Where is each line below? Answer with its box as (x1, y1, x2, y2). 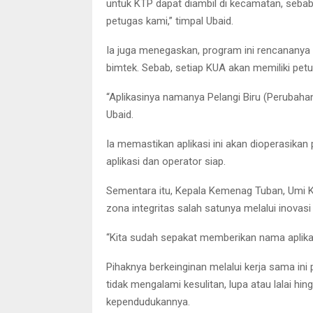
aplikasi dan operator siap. (106, 154, 226, 168)
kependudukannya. (106, 295, 190, 308)
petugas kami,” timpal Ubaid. (106, 14, 233, 27)
